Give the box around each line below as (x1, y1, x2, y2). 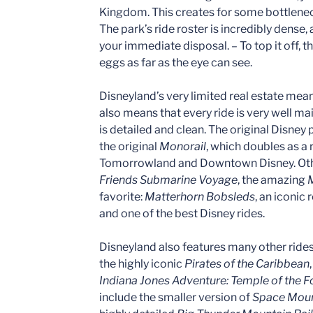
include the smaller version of (99, 290, 252, 304)
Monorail (159, 139, 206, 153)
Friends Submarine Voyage (99, 173, 238, 187)
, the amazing (238, 173, 307, 187)
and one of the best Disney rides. (99, 206, 265, 220)
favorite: (99, 189, 145, 203)
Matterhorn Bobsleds (145, 189, 255, 203)
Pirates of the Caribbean (184, 256, 310, 270)
